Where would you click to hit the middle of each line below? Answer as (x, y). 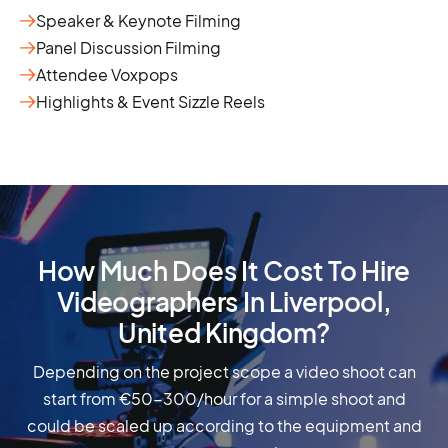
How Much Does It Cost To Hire (224, 271)
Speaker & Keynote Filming (138, 21)
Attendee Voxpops (107, 75)
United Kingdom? (224, 333)
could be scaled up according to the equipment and (224, 426)
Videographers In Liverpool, (224, 302)
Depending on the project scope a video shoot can (224, 372)
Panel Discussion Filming (128, 48)
